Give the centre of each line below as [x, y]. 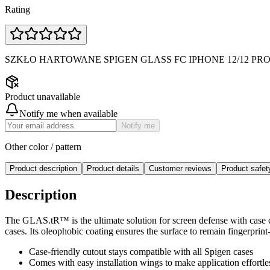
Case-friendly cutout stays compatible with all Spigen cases [141, 251]
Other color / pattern [43, 146]
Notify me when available [68, 113]
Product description [43, 168]
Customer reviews [180, 168]
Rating [17, 9]
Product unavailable [42, 96]
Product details [113, 168]
